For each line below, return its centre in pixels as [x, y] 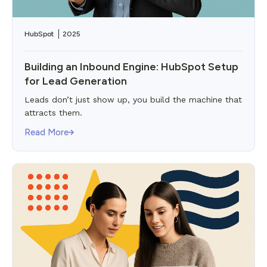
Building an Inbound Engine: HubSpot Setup [131, 67]
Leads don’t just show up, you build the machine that [133, 100]
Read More [46, 132]
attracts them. [53, 113]
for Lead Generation [76, 81]
